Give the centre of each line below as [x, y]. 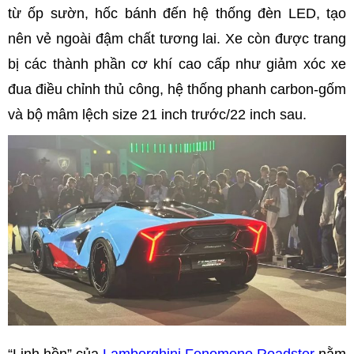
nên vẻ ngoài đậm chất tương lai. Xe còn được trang [177, 38]
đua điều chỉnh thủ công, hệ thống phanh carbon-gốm [177, 89]
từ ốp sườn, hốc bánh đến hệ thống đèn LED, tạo [177, 13]
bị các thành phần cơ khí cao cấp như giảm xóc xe [177, 64]
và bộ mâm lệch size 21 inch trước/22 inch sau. [157, 114]
